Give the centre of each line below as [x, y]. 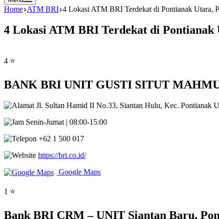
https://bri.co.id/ [62, 155]
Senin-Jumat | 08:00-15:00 [66, 122]
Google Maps [79, 172]
